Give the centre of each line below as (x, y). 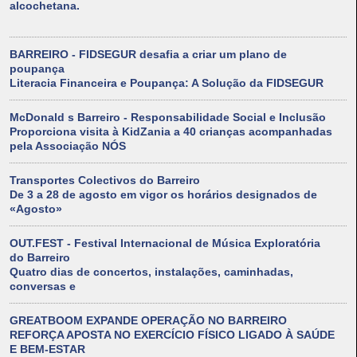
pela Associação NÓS (68, 146)
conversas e (43, 286)
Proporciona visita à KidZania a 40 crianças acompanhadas (171, 132)
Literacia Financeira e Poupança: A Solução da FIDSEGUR (167, 83)
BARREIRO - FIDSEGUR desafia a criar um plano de (148, 55)
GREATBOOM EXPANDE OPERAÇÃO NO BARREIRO (148, 321)
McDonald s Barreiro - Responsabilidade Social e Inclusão (168, 118)
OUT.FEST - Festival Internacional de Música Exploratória (165, 243)
